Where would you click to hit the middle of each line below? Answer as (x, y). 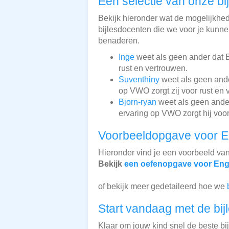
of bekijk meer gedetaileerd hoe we (163, 186)
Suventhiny (139, 79)
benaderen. (119, 40)
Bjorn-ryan (138, 102)
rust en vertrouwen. (153, 68)
